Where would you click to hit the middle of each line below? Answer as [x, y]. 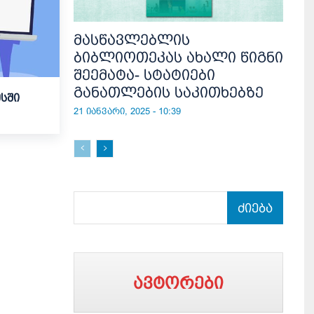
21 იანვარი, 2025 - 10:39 [127, 111]
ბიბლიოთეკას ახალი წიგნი [178, 57]
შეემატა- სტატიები [144, 74]
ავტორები [178, 282]
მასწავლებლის [132, 39]
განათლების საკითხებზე [169, 92]
